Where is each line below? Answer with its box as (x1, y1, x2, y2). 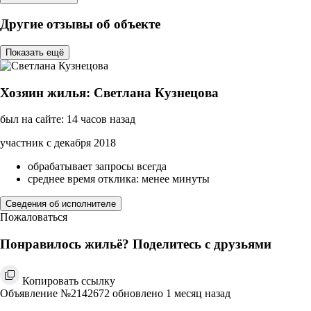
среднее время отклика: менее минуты (28, 173, 210, 185)
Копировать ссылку (22, 274, 115, 287)
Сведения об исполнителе (6, 199, 116, 210)
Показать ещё (6, 47, 64, 58)
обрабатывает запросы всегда (28, 160, 167, 173)
